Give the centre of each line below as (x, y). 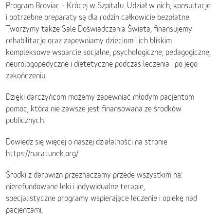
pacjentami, (24, 210)
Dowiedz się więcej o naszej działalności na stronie (87, 142)
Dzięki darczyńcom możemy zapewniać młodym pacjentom (100, 97)
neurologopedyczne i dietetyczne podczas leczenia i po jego (102, 64)
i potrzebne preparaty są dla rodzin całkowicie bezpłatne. (98, 17)
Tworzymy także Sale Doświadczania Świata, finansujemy (99, 29)
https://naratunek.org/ (42, 153)
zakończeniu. (26, 75)
